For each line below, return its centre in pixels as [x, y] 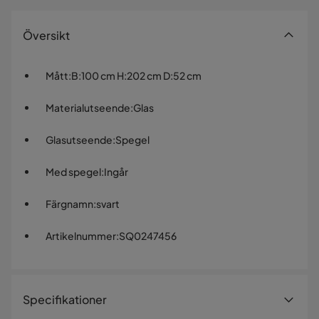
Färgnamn [69, 204]
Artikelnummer [81, 236]
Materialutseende [88, 108]
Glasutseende [79, 140]
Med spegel [73, 172]
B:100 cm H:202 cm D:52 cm [136, 76]
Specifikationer [65, 300]
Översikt [46, 36]
